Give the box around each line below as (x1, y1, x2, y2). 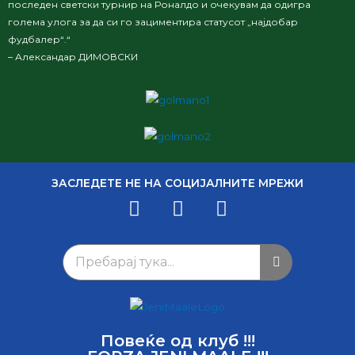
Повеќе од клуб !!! (100, 331, 255, 351)
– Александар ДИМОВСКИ (8, 51, 138, 63)
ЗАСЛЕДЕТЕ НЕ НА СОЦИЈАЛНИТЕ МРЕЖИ (52, 177, 303, 190)
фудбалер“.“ (8, 33, 71, 46)
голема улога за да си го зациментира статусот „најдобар (8, 16, 298, 29)
